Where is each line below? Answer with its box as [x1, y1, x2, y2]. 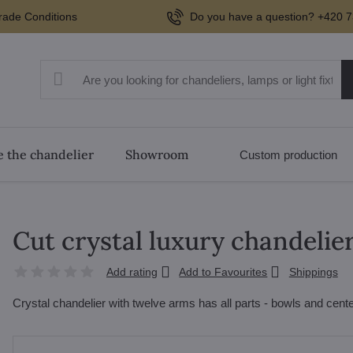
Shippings [288, 266, 338, 278]
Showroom [124, 147, 188, 162]
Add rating [106, 266, 158, 278]
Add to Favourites [179, 266, 268, 278]
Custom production [240, 147, 338, 162]
